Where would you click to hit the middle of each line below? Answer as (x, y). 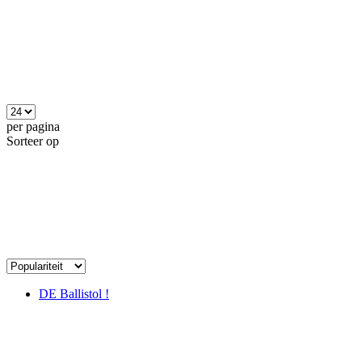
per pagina (33, 126)
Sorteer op (33, 141)
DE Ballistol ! (74, 293)
